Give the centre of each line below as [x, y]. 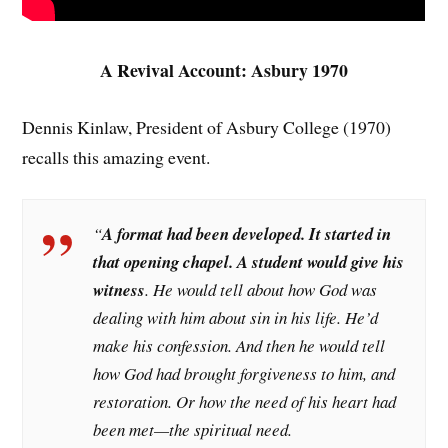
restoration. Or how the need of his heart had [245, 401]
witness [119, 289]
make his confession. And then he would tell [239, 345]
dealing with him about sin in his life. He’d [236, 317]
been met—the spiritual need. [193, 429]
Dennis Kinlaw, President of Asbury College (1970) [207, 127]
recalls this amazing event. [116, 157]
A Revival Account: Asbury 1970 [224, 70]
